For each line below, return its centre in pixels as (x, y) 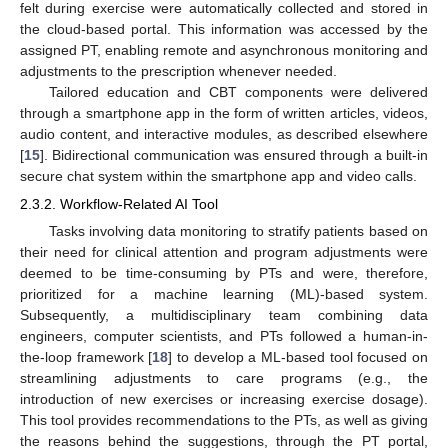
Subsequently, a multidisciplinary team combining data (224, 314)
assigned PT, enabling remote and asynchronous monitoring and (224, 49)
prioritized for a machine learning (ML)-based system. (224, 293)
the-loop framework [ (86, 356)
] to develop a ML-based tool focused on (298, 356)
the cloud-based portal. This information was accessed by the (224, 28)
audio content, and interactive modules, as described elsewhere (224, 133)
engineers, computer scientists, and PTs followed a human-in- (224, 335)
